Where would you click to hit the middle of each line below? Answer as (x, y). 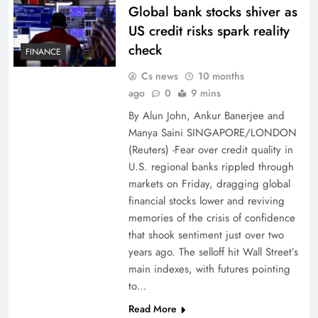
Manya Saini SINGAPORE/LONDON (212, 133)
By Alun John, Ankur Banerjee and (206, 116)
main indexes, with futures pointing (209, 269)
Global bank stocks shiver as (213, 12)
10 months (221, 76)
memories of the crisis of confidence (212, 218)
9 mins (205, 93)
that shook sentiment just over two (206, 235)
